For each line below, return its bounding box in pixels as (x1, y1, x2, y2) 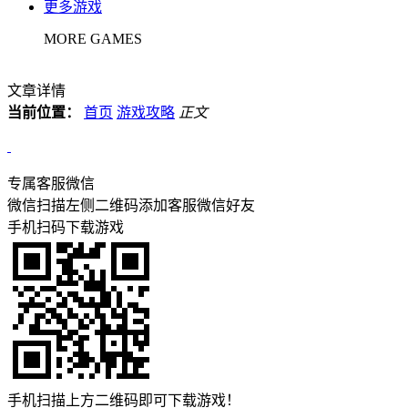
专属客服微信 (7, 176, 95, 191)
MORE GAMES (44, 31, 142, 46)
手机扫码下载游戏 (7, 219, 124, 235)
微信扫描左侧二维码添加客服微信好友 (7, 198, 255, 213)
